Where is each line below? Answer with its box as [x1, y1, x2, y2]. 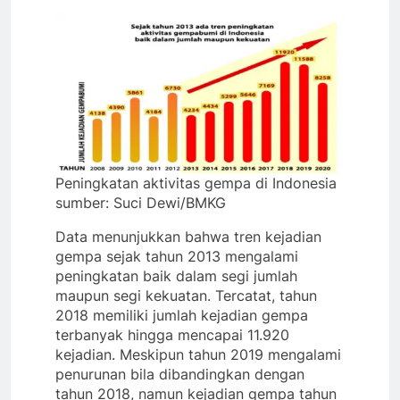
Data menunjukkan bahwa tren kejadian [55, 227, 321, 246]
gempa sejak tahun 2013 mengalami [55, 246, 298, 265]
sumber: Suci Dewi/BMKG [55, 193, 226, 212]
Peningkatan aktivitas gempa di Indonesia [55, 173, 337, 192]
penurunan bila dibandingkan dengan [55, 364, 304, 383]
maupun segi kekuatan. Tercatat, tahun [55, 286, 317, 304]
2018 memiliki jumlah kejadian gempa [55, 305, 308, 324]
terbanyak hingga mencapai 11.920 [55, 325, 289, 344]
